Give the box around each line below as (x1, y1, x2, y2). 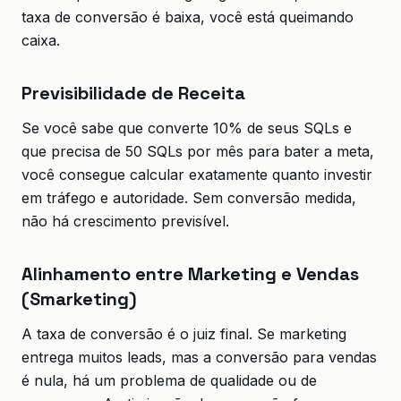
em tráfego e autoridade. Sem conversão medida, (21, 189, 356, 207)
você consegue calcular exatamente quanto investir (21, 166, 372, 183)
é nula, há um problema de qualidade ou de (21, 371, 317, 389)
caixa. (21, 31, 60, 49)
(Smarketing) (21, 287, 137, 311)
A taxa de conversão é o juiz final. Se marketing (21, 325, 346, 343)
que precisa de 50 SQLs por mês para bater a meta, (21, 142, 374, 160)
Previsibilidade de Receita (21, 81, 245, 105)
